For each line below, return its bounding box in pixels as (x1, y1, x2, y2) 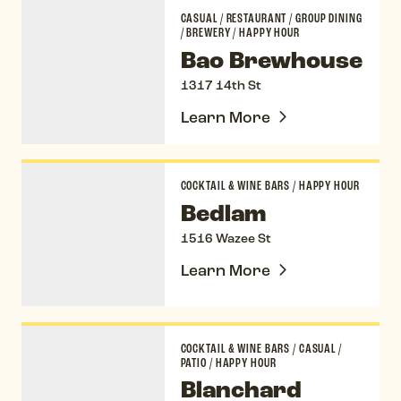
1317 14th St (180, 78, 261, 94)
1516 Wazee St (180, 231, 271, 247)
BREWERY (183, 24, 234, 40)
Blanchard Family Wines (21, 326, 200, 346)
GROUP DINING (293, 10, 363, 26)
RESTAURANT (223, 10, 290, 26)
